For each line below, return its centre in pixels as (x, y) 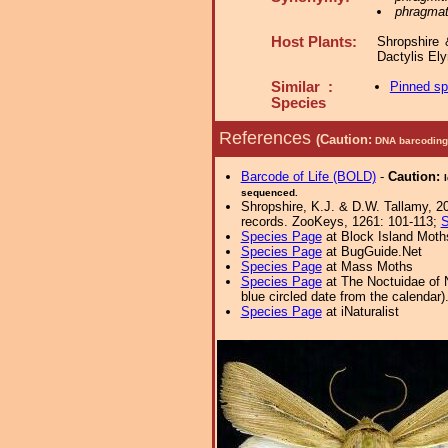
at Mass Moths (367, 266)
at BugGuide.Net (371, 251)
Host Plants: (314, 42)
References (267, 137)
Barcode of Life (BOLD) (308, 176)
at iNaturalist (360, 311)
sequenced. (269, 192)
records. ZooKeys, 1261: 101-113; (340, 221)
